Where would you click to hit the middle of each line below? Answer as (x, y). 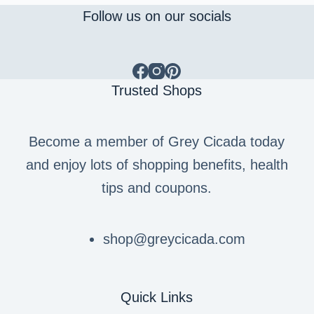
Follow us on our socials (157, 16)
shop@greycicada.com (175, 239)
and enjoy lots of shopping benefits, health (157, 165)
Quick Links (157, 298)
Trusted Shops (157, 91)
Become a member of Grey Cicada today (157, 142)
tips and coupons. (157, 188)
